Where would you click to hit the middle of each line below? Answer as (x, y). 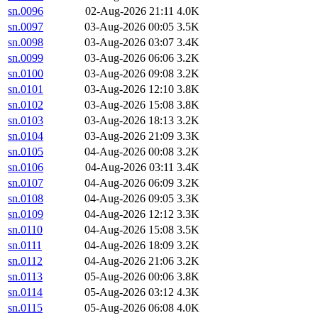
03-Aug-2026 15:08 (129, 105)
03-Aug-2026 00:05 (129, 27)
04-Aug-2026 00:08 (129, 152)
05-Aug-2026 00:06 (129, 277)
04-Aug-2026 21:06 (129, 261)
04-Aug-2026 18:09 (129, 246)
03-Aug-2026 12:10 (129, 89)
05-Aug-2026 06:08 (129, 308)
